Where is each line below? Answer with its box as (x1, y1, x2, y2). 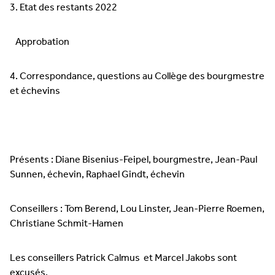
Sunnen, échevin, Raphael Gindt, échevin (10, 165, 185, 184)
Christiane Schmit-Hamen (10, 214, 123, 233)
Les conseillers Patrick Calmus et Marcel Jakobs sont (10, 249, 237, 268)
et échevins (10, 82, 60, 101)
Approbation (10, 33, 69, 52)
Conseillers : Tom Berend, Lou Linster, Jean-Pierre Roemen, (10, 199, 265, 219)
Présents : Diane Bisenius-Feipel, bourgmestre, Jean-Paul (10, 150, 257, 169)
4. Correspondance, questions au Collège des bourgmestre (10, 67, 265, 86)
